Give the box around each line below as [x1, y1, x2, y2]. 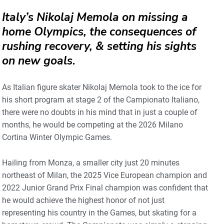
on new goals [2, 53, 72, 69]
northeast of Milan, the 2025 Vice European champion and [2, 170, 207, 180]
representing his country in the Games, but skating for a [2, 208, 196, 218]
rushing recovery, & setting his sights [2, 38, 196, 54]
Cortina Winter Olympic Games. [2, 132, 112, 142]
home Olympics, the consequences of [2, 24, 196, 40]
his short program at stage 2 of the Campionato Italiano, [2, 95, 199, 105]
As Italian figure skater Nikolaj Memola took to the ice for [2, 82, 201, 92]
